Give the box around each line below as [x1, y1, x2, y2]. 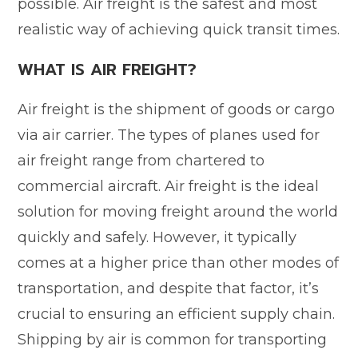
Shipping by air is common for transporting [18, 330, 328, 348]
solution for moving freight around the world [18, 202, 339, 221]
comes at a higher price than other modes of [18, 253, 340, 272]
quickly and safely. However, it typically [18, 228, 297, 246]
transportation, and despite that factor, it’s [18, 279, 320, 297]
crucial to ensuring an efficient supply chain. [18, 304, 336, 323]
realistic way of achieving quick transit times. [18, 20, 340, 38]
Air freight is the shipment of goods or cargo [18, 100, 336, 118]
